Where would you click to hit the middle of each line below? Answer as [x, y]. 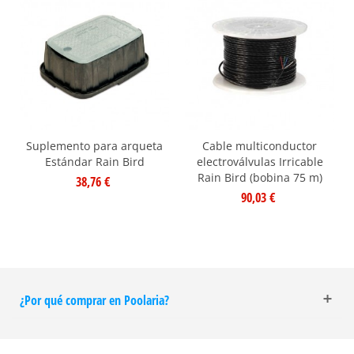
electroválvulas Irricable [260, 161]
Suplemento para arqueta [94, 145]
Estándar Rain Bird [94, 161]
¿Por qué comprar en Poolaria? [94, 300]
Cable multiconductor [260, 145]
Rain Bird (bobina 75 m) [260, 177]
